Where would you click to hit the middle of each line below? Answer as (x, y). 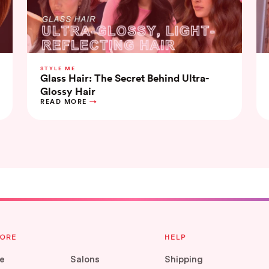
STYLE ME (58, 68)
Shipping (184, 259)
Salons (85, 259)
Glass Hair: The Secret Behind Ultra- (125, 78)
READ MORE (64, 102)
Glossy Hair (68, 92)
